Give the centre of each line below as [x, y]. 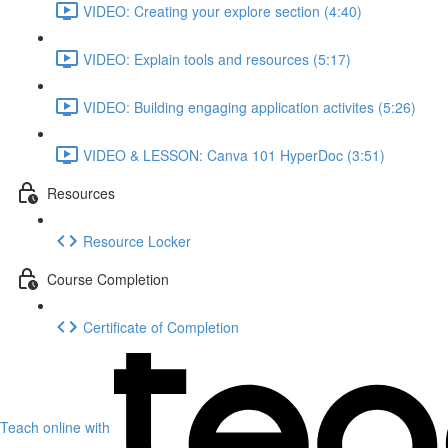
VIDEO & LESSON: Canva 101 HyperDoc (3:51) [234, 154]
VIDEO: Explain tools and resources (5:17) [217, 58]
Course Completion [108, 278]
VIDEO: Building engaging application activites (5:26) [249, 106]
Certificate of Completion [161, 326]
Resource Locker [137, 240]
